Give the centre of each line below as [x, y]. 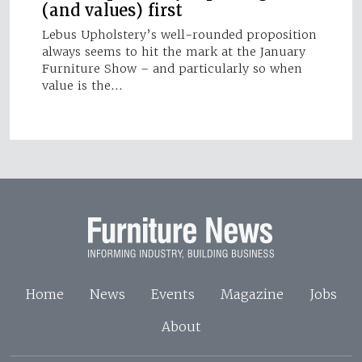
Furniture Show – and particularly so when [172, 69]
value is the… [82, 86]
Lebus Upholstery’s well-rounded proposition [179, 35]
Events [173, 294]
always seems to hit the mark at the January [174, 52]
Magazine [252, 294]
